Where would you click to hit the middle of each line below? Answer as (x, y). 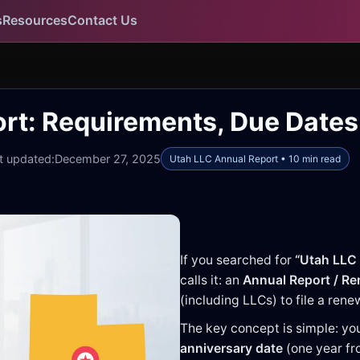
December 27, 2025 (108, 158)
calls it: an (211, 280)
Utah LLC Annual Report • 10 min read (255, 158)
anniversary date (231, 348)
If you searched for (237, 260)
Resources (35, 20)
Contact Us (103, 20)
